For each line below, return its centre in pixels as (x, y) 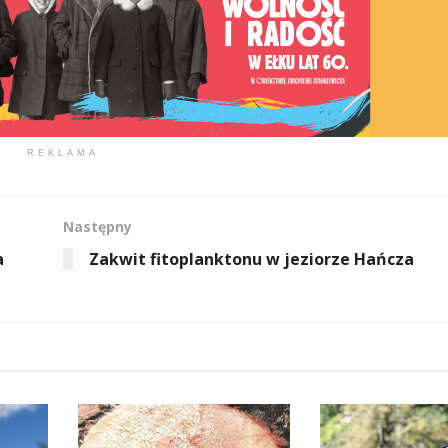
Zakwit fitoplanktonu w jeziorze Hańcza (251, 258)
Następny (97, 226)
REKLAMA (62, 152)
